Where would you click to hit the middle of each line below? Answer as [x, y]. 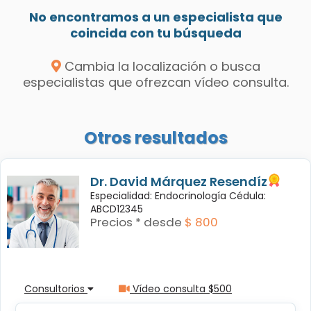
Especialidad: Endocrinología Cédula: [178, 195]
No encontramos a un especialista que [155, 17]
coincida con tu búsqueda [155, 33]
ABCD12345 [117, 209]
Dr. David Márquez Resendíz [179, 181]
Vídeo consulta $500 [181, 288]
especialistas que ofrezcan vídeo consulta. [155, 83]
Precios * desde [136, 222]
